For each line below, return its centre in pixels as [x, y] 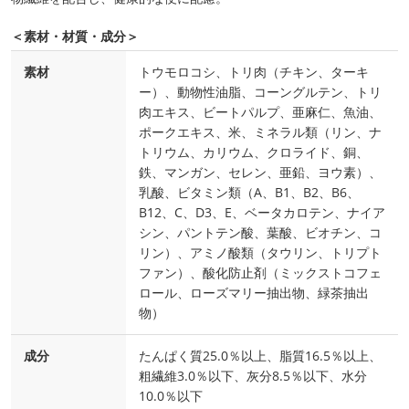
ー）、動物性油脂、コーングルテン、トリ [260, 92]
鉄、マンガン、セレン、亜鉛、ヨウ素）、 [260, 173]
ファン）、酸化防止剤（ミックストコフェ [260, 273]
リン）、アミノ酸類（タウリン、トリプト [260, 253]
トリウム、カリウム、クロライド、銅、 [254, 152]
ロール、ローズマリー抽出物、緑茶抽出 [254, 293]
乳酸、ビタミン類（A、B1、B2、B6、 [249, 193]
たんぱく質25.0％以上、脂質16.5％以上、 [260, 356]
